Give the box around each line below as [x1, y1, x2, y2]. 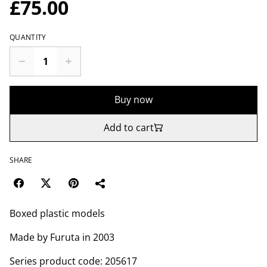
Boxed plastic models [10, 206, 105, 220]
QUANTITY [10, 32, 46, 42]
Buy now [114, 92, 153, 106]
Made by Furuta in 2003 [10, 230, 114, 244]
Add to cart [104, 120, 154, 134]
